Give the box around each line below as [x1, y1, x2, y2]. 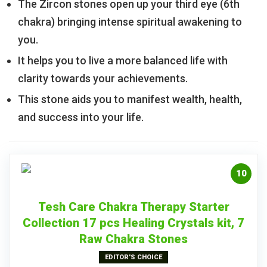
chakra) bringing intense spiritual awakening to [18, 15, 242, 29]
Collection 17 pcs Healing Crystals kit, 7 [23, 216, 244, 231]
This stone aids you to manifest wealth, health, [18, 93, 242, 106]
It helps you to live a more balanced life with [18, 54, 228, 67]
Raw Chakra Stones [79, 232, 188, 247]
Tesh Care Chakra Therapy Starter [38, 200, 229, 215]
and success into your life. [18, 111, 144, 124]
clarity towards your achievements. [18, 72, 188, 85]
